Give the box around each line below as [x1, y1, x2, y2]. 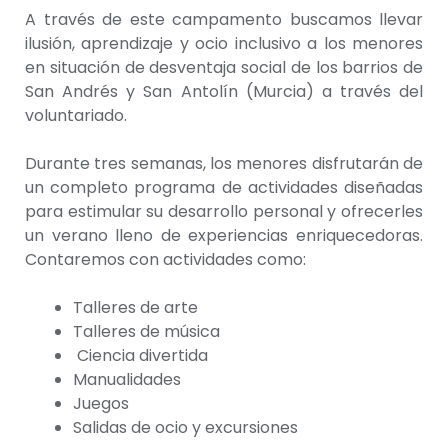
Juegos [73, 392, 129, 416]
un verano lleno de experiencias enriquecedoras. [25, 224, 423, 248]
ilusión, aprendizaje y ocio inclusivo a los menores [25, 32, 423, 56]
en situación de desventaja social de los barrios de [25, 56, 423, 80]
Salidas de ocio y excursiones [73, 416, 298, 440]
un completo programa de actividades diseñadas [25, 176, 423, 200]
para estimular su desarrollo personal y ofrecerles [25, 200, 423, 224]
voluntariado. [25, 104, 127, 128]
